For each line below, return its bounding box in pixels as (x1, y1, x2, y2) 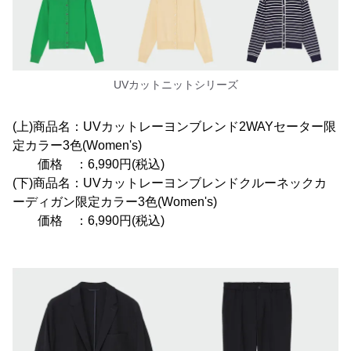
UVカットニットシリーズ (113, 78, 238, 91)
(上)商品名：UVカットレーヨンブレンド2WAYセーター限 (13, 119, 336, 133)
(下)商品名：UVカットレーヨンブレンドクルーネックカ (13, 175, 327, 190)
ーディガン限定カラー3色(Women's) (13, 194, 217, 208)
